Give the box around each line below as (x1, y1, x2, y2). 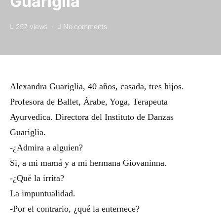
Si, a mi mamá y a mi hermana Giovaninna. (10, 158, 167, 168)
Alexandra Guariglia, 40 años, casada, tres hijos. (10, 81, 184, 91)
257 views (15, 22, 48, 31)
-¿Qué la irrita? (10, 173, 64, 183)
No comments (63, 22, 107, 31)
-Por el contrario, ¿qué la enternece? (10, 204, 140, 214)
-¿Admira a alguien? (10, 143, 83, 152)
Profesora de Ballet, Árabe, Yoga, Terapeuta (10, 97, 168, 107)
